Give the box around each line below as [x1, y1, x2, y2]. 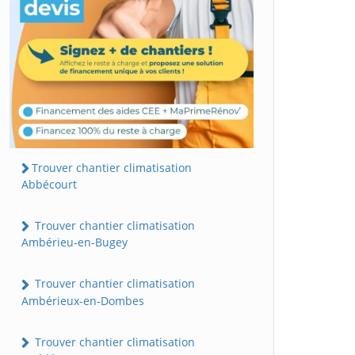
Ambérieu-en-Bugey [21, 235, 128, 250]
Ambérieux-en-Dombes [21, 292, 144, 308]
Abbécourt [21, 177, 77, 193]
